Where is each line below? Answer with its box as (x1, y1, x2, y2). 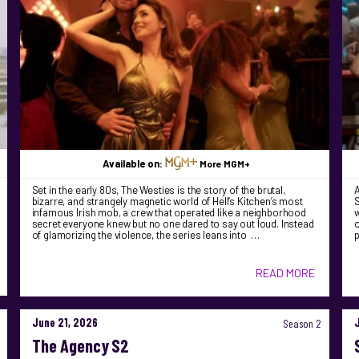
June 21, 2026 (31, 316, 98, 330)
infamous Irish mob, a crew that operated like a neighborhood (31, 206, 306, 220)
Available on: (102, 157, 165, 171)
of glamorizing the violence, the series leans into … (31, 228, 260, 242)
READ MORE (256, 266, 316, 280)
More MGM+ (199, 158, 250, 170)
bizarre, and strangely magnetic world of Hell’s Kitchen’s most (31, 195, 303, 208)
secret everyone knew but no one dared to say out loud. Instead (31, 217, 314, 231)
